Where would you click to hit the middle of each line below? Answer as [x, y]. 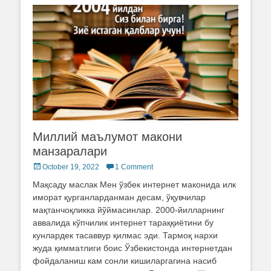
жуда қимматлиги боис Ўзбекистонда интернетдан [132, 248]
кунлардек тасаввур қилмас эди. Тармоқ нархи [125, 235]
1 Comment [134, 167]
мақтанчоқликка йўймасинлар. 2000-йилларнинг [129, 210]
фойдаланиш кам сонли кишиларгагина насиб [125, 260]
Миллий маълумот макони [107, 136]
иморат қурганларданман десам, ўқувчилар [119, 197]
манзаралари [70, 151]
